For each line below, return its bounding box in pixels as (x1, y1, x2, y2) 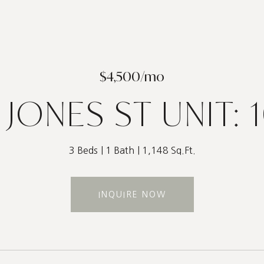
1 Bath (105, 146, 134, 155)
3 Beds (68, 146, 98, 155)
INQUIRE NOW (98, 190, 166, 199)
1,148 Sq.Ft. (141, 146, 196, 155)
